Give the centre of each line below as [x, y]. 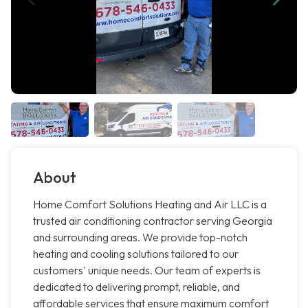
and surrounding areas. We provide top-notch [140, 238]
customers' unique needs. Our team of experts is [147, 271]
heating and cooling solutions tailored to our [136, 254]
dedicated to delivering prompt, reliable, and [136, 287]
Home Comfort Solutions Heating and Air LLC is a [150, 205]
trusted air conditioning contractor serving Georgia [153, 221]
